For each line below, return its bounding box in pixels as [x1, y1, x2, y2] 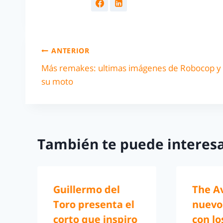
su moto [41, 75, 73, 87]
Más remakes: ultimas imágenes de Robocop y [41, 62, 221, 74]
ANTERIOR [51, 46, 90, 56]
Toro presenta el [53, 198, 134, 212]
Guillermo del [53, 183, 120, 197]
